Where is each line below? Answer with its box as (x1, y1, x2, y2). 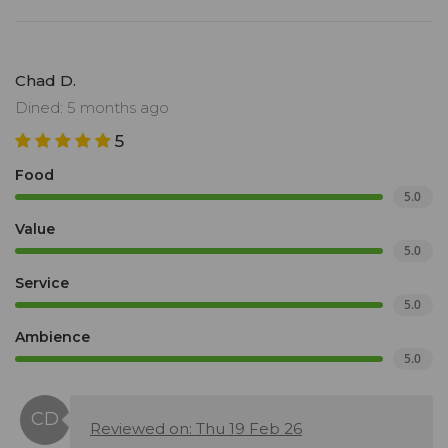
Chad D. (15, 71, 76, 91)
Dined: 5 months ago (15, 98, 169, 118)
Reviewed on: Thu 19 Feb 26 (90, 419, 302, 439)
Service (15, 274, 69, 293)
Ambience (15, 328, 90, 347)
